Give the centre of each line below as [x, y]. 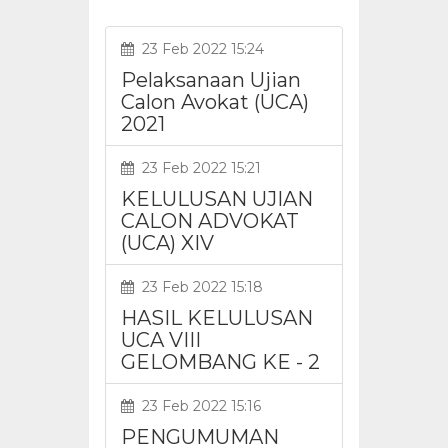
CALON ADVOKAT [210, 220]
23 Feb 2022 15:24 [199, 48]
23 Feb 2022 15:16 [197, 405]
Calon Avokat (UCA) [215, 101]
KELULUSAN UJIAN [217, 198]
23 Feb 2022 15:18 [198, 286]
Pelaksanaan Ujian [211, 79]
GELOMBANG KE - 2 [220, 361]
